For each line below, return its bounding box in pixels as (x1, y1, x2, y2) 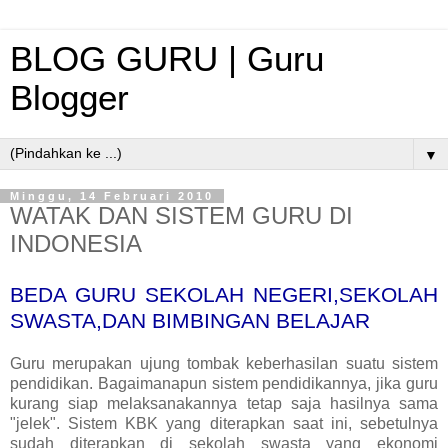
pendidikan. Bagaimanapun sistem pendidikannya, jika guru (10, 374, 438, 392)
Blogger (10, 79, 129, 117)
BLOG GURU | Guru (10, 40, 324, 78)
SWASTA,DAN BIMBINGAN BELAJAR (10, 308, 370, 332)
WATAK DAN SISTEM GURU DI (10, 202, 353, 229)
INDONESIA (10, 230, 142, 257)
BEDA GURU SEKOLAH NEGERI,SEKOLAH (10, 282, 438, 306)
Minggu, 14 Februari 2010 (10, 190, 214, 202)
